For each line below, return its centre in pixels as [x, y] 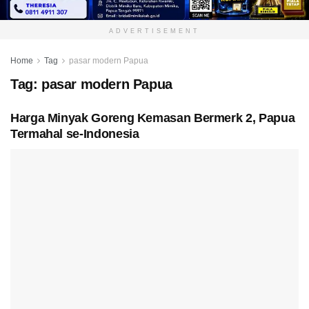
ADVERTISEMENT [154, 31]
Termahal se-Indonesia [75, 134]
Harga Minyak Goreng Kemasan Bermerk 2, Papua [153, 118]
